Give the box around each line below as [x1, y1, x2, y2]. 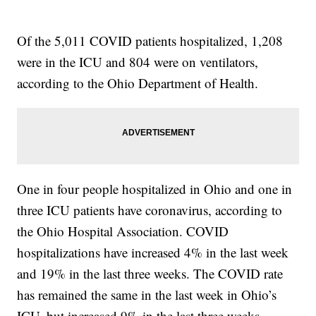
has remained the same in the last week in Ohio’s [17, 286, 277, 304]
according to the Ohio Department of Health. [17, 74, 259, 92]
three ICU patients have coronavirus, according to [17, 201, 283, 219]
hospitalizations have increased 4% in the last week [17, 243, 289, 262]
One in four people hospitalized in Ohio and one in [17, 180, 293, 198]
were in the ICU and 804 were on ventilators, [17, 53, 259, 71]
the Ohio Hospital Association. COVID [17, 222, 229, 241]
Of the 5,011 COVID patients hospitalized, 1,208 [17, 32, 284, 50]
